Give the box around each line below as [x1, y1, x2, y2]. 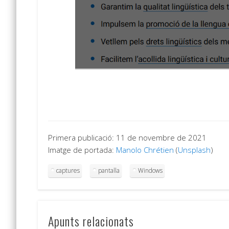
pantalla [98, 166, 120, 175]
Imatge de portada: [48, 144, 116, 155]
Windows [138, 166, 163, 175]
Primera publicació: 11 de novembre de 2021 [48, 132, 207, 143]
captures [56, 166, 80, 175]
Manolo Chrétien [116, 144, 174, 155]
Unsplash [177, 144, 211, 155]
